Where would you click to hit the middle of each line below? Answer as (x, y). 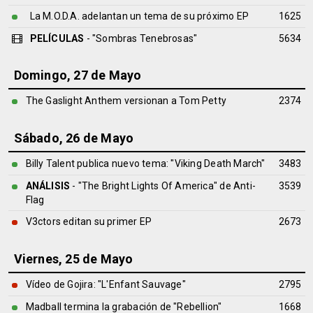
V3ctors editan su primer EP (89, 221)
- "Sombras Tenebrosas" (141, 38)
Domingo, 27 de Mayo (78, 75)
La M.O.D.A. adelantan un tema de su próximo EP (139, 16)
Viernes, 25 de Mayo (73, 259)
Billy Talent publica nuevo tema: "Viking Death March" (145, 163)
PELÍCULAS (57, 38)
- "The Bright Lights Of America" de (152, 186)
